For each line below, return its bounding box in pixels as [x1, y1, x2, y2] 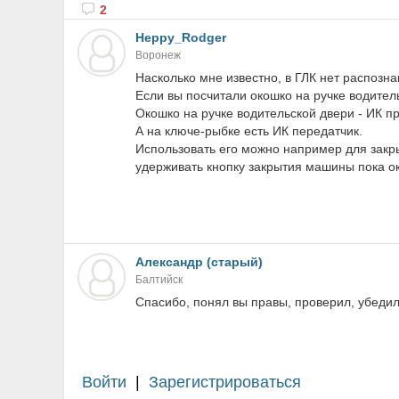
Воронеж [135, 49, 181, 61]
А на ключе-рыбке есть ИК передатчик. [135, 124, 362, 138]
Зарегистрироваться [149, 373, 301, 391]
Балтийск [135, 273, 183, 286]
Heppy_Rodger [135, 30, 226, 45]
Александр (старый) [135, 255, 263, 269]
